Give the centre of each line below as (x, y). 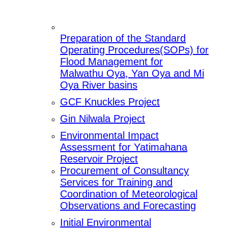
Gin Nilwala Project (103, 119)
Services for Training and (116, 182)
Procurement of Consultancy (124, 171)
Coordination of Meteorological (129, 194)
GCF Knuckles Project (110, 102)
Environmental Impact (109, 136)
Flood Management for (111, 62)
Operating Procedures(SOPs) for (134, 50)
